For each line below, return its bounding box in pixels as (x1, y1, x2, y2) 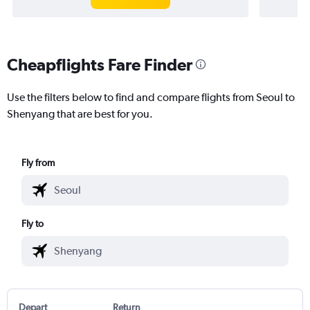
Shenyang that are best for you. (7, 107, 153, 120)
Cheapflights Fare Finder (7, 54, 192, 74)
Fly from (21, 156, 55, 168)
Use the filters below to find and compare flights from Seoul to (7, 90, 295, 104)
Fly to (21, 217, 44, 229)
